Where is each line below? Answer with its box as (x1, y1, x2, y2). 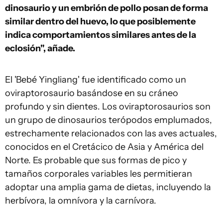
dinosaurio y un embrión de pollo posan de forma (5, 2, 208, 13)
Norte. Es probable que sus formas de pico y (5, 154, 187, 166)
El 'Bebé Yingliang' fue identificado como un (5, 74, 186, 85)
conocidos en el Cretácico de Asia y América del (5, 141, 204, 152)
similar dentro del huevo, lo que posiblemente (5, 15, 196, 27)
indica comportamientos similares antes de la (5, 29, 196, 40)
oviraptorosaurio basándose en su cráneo (5, 87, 178, 99)
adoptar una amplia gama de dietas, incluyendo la (5, 181, 211, 193)
